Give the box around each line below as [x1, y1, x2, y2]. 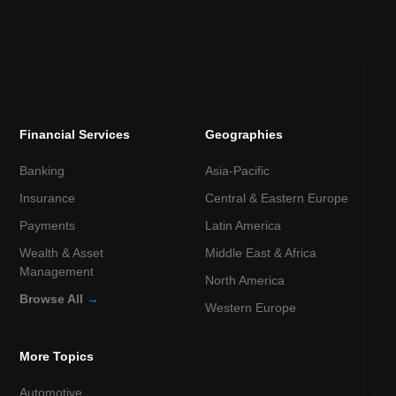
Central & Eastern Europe [205, 191, 349, 206]
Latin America [205, 218, 282, 233]
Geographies [205, 127, 284, 142]
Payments [19, 218, 76, 233]
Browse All [19, 292, 88, 307]
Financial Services [19, 127, 131, 142]
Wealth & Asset [19, 246, 104, 261]
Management [19, 264, 95, 279]
